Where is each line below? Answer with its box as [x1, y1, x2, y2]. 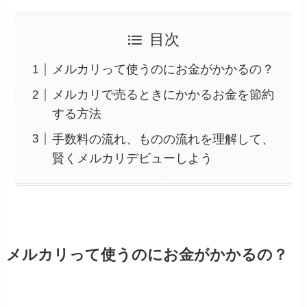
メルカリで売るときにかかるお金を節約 [52, 88, 275, 102]
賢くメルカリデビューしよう [52, 151, 213, 165]
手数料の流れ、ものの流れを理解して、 [52, 132, 275, 146]
